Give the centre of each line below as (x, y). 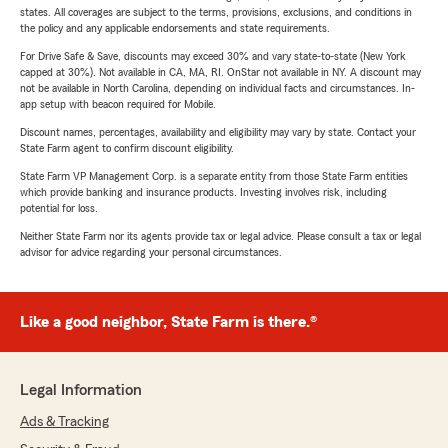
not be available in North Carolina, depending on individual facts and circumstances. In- (217, 88)
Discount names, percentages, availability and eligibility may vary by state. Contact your (218, 132)
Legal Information (81, 390)
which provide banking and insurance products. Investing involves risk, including (203, 192)
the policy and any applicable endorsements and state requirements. (175, 28)
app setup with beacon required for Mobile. (118, 104)
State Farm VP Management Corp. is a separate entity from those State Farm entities (214, 176)
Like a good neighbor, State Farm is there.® (168, 322)
